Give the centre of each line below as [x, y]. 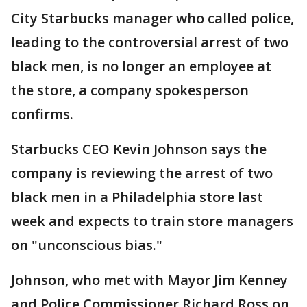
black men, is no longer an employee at [141, 66]
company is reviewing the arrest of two [142, 173]
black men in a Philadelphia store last [137, 197]
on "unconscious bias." [87, 245]
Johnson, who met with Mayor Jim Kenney [149, 280]
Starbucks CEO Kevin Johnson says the [139, 149]
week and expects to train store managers [152, 221]
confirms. [42, 114]
